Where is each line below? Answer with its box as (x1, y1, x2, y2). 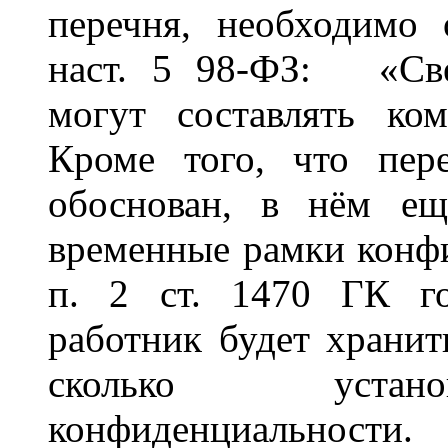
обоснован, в (48, 182, 309, 226)
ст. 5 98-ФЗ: (86, 47, 311, 91)
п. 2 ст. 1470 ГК (48, 272, 421, 316)
